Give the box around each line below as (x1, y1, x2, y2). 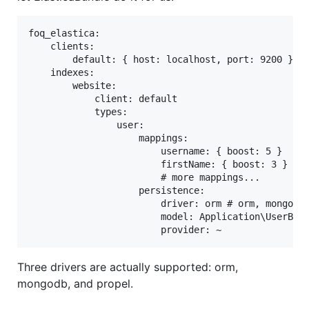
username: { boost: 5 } (28, 146, 282, 157)
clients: (28, 41, 94, 52)
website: (28, 80, 117, 92)
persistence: (28, 185, 205, 197)
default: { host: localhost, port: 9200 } (28, 54, 293, 66)
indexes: (28, 67, 94, 79)
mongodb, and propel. (17, 277, 133, 291)
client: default (28, 93, 177, 105)
